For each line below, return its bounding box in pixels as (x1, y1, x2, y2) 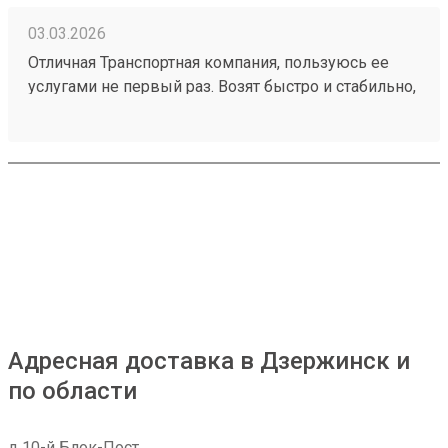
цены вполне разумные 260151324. (28, 101, 296, 120)
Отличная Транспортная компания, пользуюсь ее (28, 53, 389, 72)
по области (8, 377, 137, 405)
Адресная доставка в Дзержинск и (8, 347, 410, 375)
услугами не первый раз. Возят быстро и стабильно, (28, 77, 416, 96)
